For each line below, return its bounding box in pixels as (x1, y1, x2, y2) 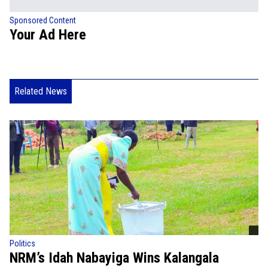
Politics (10, 238, 35, 248)
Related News (14, 85, 67, 97)
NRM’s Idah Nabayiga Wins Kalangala (10, 249, 219, 266)
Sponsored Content (10, 15, 76, 25)
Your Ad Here (10, 26, 86, 43)
